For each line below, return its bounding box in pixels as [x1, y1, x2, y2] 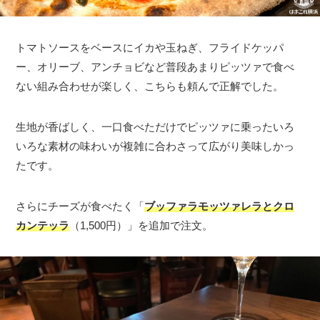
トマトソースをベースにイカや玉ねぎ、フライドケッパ [16, 41, 284, 54]
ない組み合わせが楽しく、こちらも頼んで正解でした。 [16, 79, 284, 92]
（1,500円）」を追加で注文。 [69, 219, 214, 231]
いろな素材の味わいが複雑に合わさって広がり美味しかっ [16, 139, 295, 152]
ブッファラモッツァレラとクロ [144, 199, 295, 212]
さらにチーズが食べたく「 [16, 199, 145, 212]
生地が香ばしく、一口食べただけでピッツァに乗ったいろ [16, 120, 295, 133]
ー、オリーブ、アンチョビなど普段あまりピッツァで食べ [16, 60, 295, 73]
